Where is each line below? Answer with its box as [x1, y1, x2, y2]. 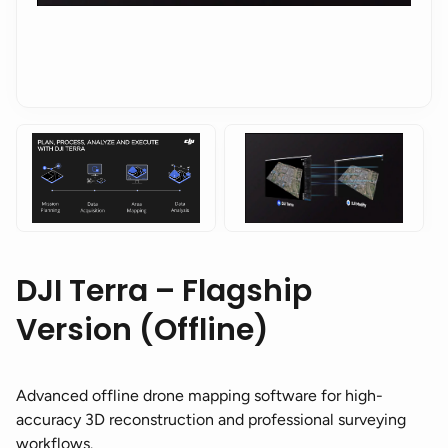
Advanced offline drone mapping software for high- [16, 386, 383, 406]
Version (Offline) [16, 309, 269, 352]
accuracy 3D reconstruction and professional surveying [16, 410, 406, 430]
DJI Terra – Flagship [16, 270, 312, 313]
